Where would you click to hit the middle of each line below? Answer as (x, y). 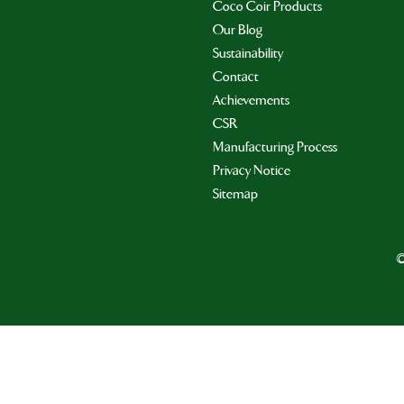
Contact (236, 76)
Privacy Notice (252, 170)
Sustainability (248, 53)
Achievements (251, 100)
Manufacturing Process (275, 147)
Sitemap (235, 193)
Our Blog (238, 29)
